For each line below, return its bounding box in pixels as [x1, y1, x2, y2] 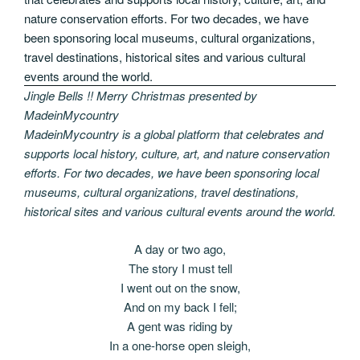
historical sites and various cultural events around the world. [24, 202, 336, 220]
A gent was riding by [127, 317, 233, 334]
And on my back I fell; [123, 297, 237, 315]
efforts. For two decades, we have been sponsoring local [24, 164, 319, 182]
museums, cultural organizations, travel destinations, [24, 183, 299, 201]
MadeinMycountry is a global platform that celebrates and [24, 125, 323, 143]
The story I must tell [128, 259, 232, 276]
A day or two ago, [134, 239, 226, 257]
